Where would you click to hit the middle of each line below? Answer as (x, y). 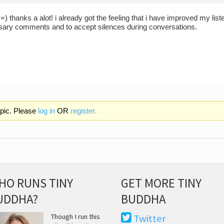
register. (83, 111)
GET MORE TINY (161, 183)
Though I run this (75, 217)
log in (46, 111)
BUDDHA (144, 199)
